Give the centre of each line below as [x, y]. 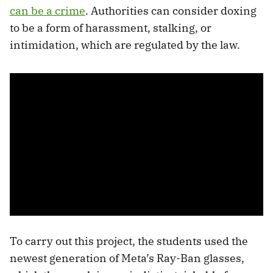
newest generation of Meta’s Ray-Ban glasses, [127, 258]
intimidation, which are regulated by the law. [125, 44]
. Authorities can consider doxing [171, 10]
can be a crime [48, 10]
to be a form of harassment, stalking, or [111, 27]
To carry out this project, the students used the [129, 241]
